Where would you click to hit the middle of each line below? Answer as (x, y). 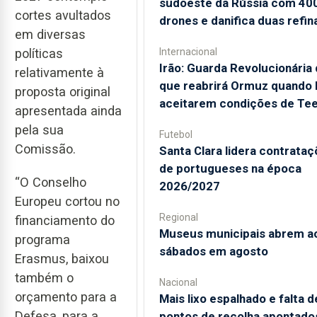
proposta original (63, 92)
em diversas (50, 35)
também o (44, 277)
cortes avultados (63, 16)
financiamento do (65, 220)
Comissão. (45, 149)
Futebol (175, 134)
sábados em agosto (213, 251)
